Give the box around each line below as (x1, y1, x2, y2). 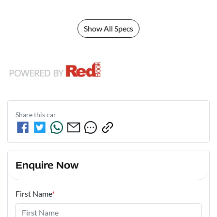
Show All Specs (84, 23, 133, 33)
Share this (15, 110, 46, 119)
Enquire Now (15, 159, 78, 171)
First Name (15, 188, 52, 198)
